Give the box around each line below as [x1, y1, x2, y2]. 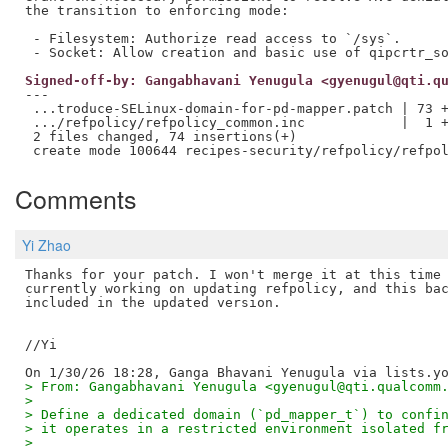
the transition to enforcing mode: [24, 2, 289, 18]
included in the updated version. [24, 295, 281, 311]
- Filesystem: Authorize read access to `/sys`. [24, 30, 401, 46]
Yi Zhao [22, 234, 71, 255]
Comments [15, 180, 137, 217]
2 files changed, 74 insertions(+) [24, 128, 297, 144]
